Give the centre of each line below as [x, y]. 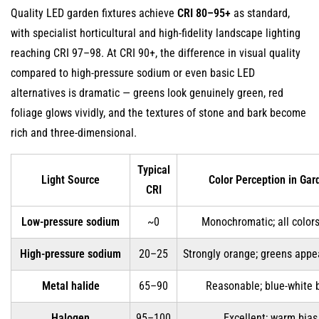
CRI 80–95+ [204, 13]
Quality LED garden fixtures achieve [94, 13]
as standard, [260, 13]
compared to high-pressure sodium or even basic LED [133, 73]
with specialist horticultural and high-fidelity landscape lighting [156, 33]
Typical [153, 170]
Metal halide [70, 286]
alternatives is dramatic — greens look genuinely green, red [147, 93]
